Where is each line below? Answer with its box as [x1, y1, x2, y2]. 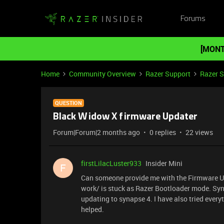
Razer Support [145, 69, 190, 78]
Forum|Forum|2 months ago [53, 127, 140, 137]
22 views [185, 127, 213, 137]
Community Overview [69, 69, 136, 78]
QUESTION [55, 99, 82, 106]
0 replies [149, 127, 176, 137]
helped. [81, 204, 104, 214]
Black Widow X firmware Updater [53, 112, 197, 122]
